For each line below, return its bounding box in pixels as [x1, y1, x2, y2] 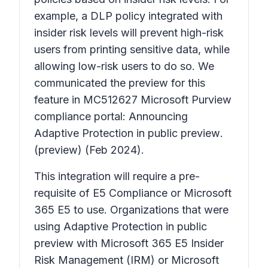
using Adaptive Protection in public [34, 220, 207, 233]
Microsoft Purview [138, 93, 232, 106]
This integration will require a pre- [34, 170, 200, 182]
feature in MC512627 [34, 93, 138, 106]
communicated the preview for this [34, 77, 205, 89]
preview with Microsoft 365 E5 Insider [34, 237, 224, 249]
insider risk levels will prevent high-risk [34, 26, 224, 39]
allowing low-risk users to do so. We [34, 60, 214, 72]
